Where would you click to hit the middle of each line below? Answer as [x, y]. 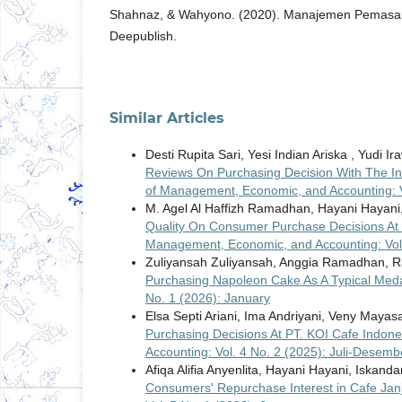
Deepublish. [143, 36]
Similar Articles [167, 118]
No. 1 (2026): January [208, 298]
